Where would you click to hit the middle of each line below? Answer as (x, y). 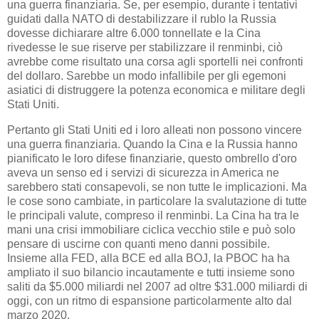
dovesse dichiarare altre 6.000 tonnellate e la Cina (134, 33)
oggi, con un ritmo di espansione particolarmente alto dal (150, 300)
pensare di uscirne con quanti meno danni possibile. (138, 244)
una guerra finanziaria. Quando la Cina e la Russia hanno (152, 144)
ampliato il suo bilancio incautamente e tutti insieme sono (151, 272)
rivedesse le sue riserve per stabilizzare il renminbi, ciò (145, 47)
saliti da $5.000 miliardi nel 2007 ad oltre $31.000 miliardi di (157, 286)
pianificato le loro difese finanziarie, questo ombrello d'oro (152, 158)
